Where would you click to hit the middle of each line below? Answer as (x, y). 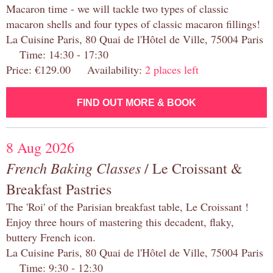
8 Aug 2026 (40, 148)
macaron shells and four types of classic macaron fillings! (133, 24)
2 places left (172, 70)
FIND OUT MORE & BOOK (136, 103)
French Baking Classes (73, 168)
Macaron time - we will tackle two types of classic (117, 9)
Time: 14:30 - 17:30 (57, 55)
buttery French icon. (51, 237)
